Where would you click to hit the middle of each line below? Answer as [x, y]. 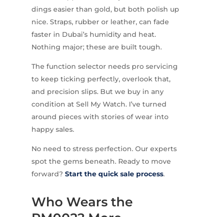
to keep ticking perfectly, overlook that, [101, 79]
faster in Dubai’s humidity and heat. [93, 35]
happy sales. [53, 130]
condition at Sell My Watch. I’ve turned [99, 104]
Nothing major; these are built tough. [96, 47]
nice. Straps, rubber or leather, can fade [100, 22]
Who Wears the [82, 202]
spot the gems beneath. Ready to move [101, 162]
